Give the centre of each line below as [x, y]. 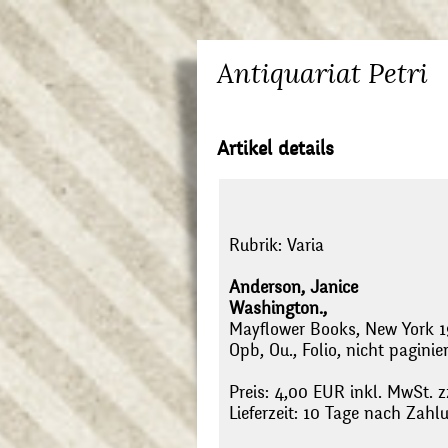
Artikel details [275, 148]
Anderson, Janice [293, 288]
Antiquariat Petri [322, 73]
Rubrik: [258, 246]
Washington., [278, 309]
